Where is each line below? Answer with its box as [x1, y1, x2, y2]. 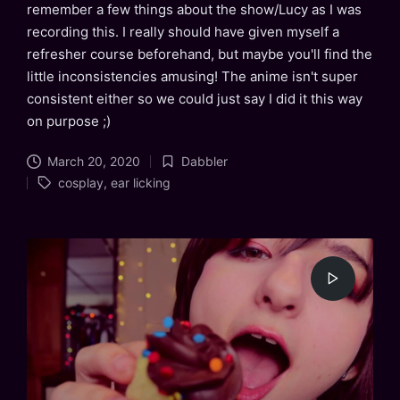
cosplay [57, 175, 104, 191]
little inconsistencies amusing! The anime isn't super [27, 68, 358, 86]
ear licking [110, 175, 171, 191]
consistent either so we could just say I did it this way [27, 90, 362, 108]
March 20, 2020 [46, 154, 140, 170]
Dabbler [180, 154, 228, 170]
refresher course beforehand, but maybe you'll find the [27, 46, 372, 63]
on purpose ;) [27, 112, 111, 130]
